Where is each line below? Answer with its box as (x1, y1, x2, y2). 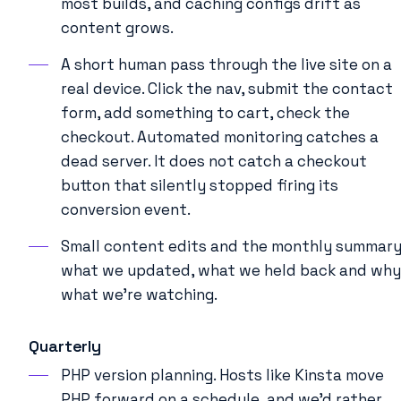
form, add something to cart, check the (61, 102, 350, 123)
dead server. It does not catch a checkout (61, 150, 367, 171)
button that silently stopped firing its (61, 175, 338, 195)
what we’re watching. (61, 284, 218, 304)
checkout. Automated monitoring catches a (61, 126, 379, 147)
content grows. (61, 17, 174, 38)
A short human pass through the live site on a (61, 54, 392, 74)
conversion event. (61, 199, 191, 219)
